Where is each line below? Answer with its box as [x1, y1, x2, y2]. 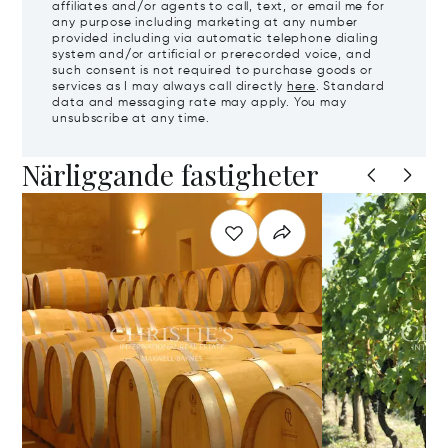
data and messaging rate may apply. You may [52, 96, 347, 109]
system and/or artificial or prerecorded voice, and [52, 48, 372, 61]
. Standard [315, 80, 385, 93]
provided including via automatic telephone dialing [52, 32, 379, 45]
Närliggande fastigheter [22, 155, 320, 193]
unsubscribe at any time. [52, 112, 210, 125]
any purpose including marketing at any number [52, 16, 359, 29]
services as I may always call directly [52, 80, 288, 93]
